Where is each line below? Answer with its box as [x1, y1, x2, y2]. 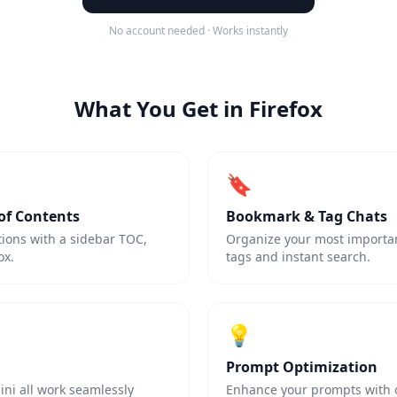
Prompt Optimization [226, 357, 378, 377]
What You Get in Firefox [74, 94, 323, 123]
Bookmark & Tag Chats [226, 206, 387, 226]
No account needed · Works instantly [109, 23, 288, 38]
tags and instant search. [226, 248, 370, 265]
